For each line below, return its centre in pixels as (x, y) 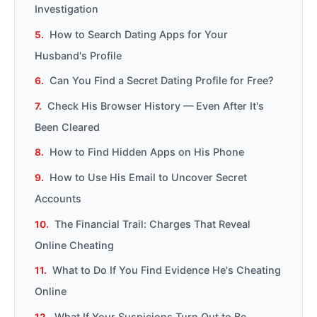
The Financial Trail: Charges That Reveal (152, 224)
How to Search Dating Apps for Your (139, 34)
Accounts (58, 198)
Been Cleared (67, 127)
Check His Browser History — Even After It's (156, 105)
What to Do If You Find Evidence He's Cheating (167, 270)
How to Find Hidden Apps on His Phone (147, 152)
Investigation (67, 8)
